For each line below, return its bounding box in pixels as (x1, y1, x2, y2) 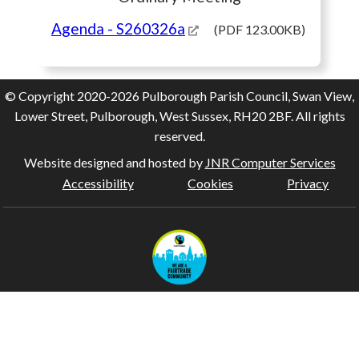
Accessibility (62, 175, 134, 192)
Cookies (187, 175, 233, 192)
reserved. (154, 128, 205, 144)
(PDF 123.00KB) (214, 22, 305, 38)
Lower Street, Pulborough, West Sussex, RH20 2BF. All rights (14, 108, 345, 124)
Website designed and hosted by (23, 155, 205, 171)
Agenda (51, 19, 107, 38)
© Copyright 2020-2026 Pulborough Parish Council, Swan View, (5, 88, 354, 104)
